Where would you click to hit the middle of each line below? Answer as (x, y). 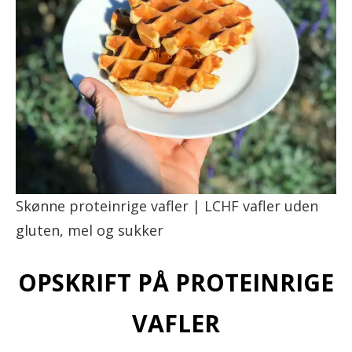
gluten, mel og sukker (90, 230)
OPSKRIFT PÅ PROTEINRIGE (176, 282)
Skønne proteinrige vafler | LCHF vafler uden (167, 206)
